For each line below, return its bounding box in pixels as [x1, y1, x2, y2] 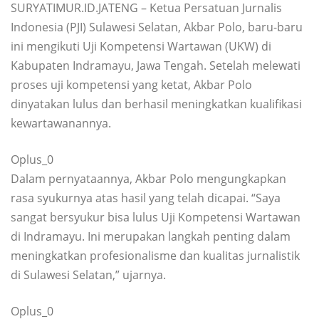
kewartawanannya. [11, 115, 111, 131]
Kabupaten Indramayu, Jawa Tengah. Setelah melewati [11, 57, 300, 73]
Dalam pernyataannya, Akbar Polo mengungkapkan [11, 170, 286, 187]
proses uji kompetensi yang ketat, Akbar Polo [11, 76, 252, 93]
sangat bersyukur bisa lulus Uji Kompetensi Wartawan [11, 209, 300, 225]
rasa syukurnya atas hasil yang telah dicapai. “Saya [11, 189, 281, 206]
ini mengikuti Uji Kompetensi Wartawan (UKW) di [11, 38, 271, 54]
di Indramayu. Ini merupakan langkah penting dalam [11, 228, 291, 244]
